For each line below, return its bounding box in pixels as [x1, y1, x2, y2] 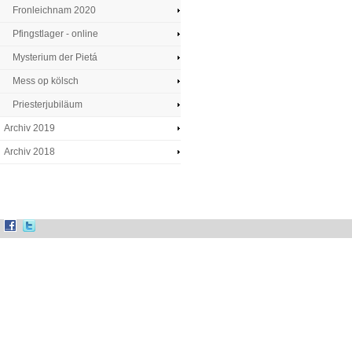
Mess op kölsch [13, 75, 79, 86]
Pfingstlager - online [13, 28, 99, 39]
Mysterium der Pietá [13, 52, 98, 63]
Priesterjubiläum [13, 99, 83, 110]
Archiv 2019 [3, 123, 55, 134]
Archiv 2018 [3, 146, 55, 157]
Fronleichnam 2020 [13, 5, 97, 16]
